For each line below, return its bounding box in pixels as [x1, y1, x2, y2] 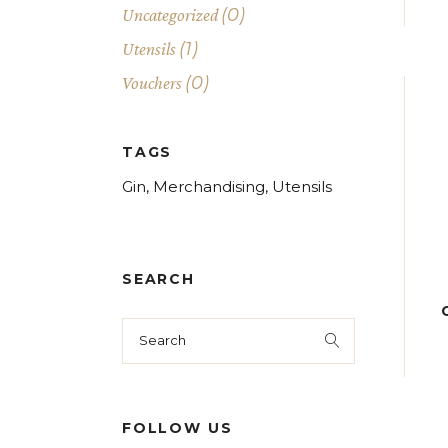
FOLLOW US [122, 419, 233, 437]
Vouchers [122, 73, 182, 93]
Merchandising [153, 177, 265, 196]
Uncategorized [122, 5, 218, 25]
